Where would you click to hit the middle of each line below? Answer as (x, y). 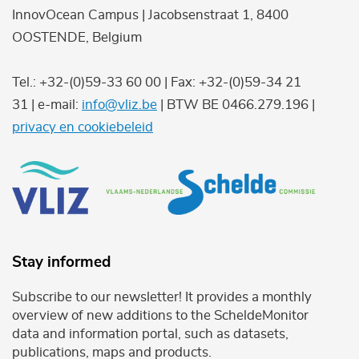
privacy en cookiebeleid (83, 127)
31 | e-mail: (47, 104)
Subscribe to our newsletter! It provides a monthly (162, 297)
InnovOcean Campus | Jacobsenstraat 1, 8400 (150, 14)
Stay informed (61, 263)
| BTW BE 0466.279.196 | (236, 104)
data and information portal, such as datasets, (150, 334)
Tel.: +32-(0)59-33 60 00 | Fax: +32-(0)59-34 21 (157, 82)
